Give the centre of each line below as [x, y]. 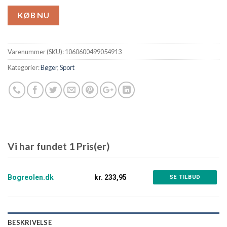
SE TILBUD [185, 177]
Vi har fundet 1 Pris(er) [59, 146]
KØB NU [33, 15]
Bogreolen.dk [31, 177]
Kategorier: [24, 67]
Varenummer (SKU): [36, 51]
